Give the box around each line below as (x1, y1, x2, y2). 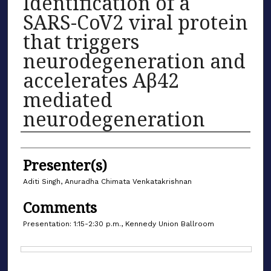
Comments (23, 197, 97, 218)
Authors (21, 135, 77, 156)
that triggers (23, 28, 139, 54)
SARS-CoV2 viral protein (23, 8, 248, 35)
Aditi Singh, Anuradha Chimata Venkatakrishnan (23, 177, 192, 186)
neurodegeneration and (23, 47, 246, 74)
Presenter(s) (23, 154, 107, 175)
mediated (23, 86, 113, 113)
